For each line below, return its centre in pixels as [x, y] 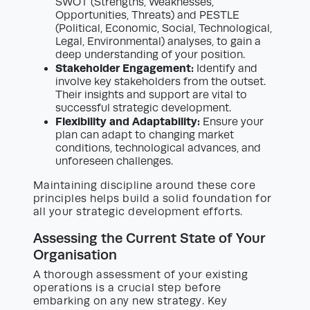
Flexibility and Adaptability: [128, 122]
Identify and [226, 69]
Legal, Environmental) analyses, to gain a [158, 42]
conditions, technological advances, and [158, 148]
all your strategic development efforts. [138, 212]
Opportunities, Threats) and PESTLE [147, 16]
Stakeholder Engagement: [125, 69]
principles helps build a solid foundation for [153, 199]
